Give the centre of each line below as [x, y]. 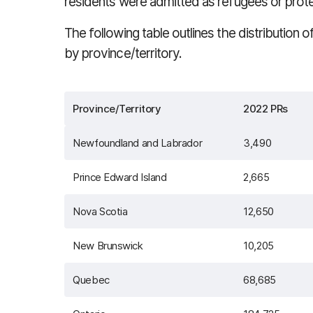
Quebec [91, 280]
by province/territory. [123, 53]
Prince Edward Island [120, 177]
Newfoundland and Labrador [138, 143]
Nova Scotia [100, 211]
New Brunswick [108, 246]
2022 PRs [265, 109]
